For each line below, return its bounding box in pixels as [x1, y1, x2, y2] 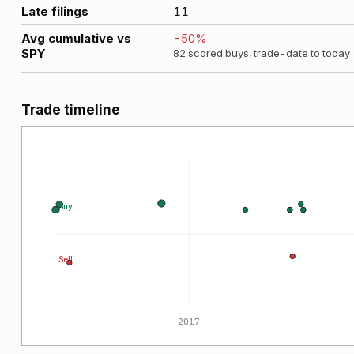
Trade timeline [21, 102, 120, 118]
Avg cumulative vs [21, 31, 131, 46]
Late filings [21, 4, 88, 19]
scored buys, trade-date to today [186, 47, 350, 59]
